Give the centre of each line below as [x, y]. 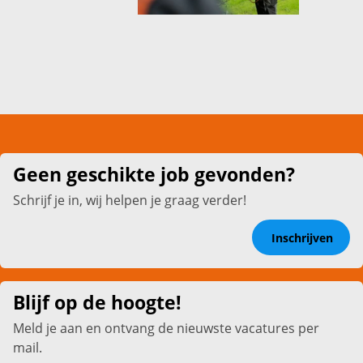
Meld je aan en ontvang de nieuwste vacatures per [166, 329]
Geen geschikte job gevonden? [154, 174]
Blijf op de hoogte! [97, 303]
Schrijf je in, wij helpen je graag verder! [130, 200]
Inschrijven [302, 237]
